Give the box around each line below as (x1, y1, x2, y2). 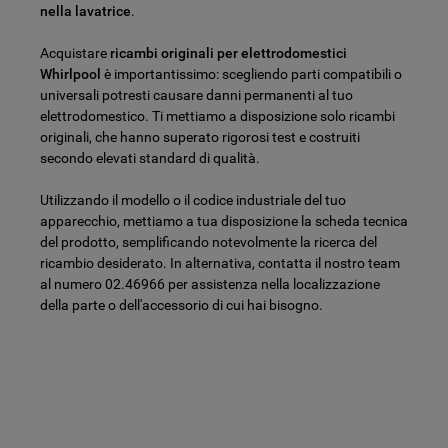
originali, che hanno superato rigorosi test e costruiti (40, 128, 360, 145)
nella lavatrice (40, 2, 131, 19)
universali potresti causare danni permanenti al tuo (40, 86, 353, 103)
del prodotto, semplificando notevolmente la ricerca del (40, 233, 377, 250)
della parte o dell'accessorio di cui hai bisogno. (40, 296, 323, 313)
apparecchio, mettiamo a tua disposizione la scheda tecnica (40, 212, 408, 229)
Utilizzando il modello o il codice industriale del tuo (40, 191, 346, 208)
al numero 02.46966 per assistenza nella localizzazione (40, 275, 380, 292)
